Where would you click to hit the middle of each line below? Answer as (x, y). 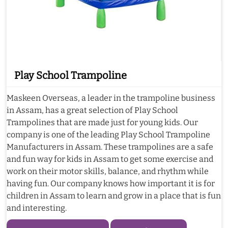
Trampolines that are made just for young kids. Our (102, 123)
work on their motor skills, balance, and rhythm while (108, 172)
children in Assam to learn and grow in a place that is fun (114, 196)
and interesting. (37, 208)
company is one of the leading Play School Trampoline (108, 135)
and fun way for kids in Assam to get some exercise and (110, 159)
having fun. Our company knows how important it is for (111, 184)
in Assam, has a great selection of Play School (92, 110)
